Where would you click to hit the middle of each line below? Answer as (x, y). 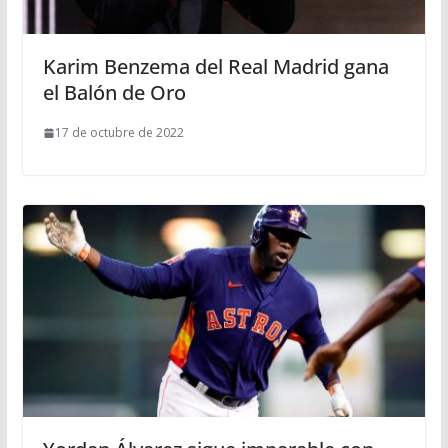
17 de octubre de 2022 (119, 133)
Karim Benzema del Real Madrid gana (215, 67)
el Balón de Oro (114, 93)
